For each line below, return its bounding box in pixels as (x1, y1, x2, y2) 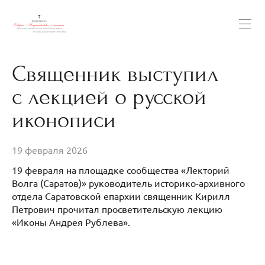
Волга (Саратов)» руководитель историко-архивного (12, 177, 245, 189)
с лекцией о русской (12, 83, 206, 110)
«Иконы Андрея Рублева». (12, 216, 130, 228)
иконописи (12, 106, 116, 133)
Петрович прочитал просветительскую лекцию (12, 203, 222, 215)
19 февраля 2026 (12, 144, 88, 156)
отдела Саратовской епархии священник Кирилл (12, 190, 230, 202)
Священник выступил (12, 60, 218, 87)
